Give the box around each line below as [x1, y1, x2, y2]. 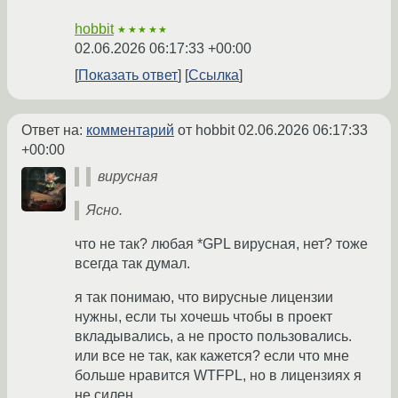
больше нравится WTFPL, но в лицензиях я [75, 368, 362, 384]
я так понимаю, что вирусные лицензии [75, 290, 333, 306]
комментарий [86, 123, 174, 139]
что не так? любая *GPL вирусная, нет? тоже [75, 236, 368, 252]
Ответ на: [21, 123, 86, 139]
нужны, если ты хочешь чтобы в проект [75, 309, 332, 325]
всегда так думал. [75, 256, 190, 272]
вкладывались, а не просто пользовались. [75, 329, 352, 345]
